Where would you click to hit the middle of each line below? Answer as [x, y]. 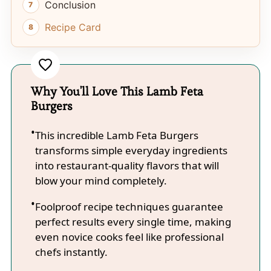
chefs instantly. [71, 252]
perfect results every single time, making [133, 222]
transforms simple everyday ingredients [131, 151]
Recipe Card [73, 28]
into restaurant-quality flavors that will [127, 166]
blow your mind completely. [101, 181]
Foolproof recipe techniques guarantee [129, 207]
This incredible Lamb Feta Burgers [116, 135]
